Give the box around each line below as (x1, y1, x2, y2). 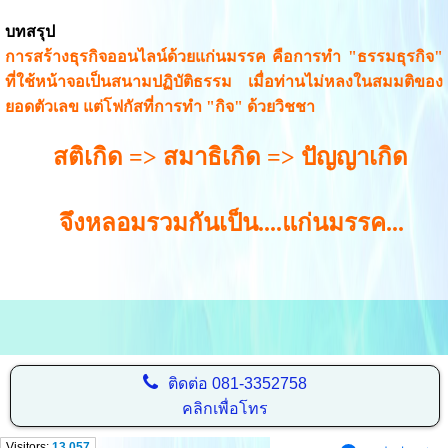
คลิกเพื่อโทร (181, 400, 268, 418)
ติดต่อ (167, 375, 212, 393)
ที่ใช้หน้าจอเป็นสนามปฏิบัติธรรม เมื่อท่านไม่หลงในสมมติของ (4, 73, 444, 91)
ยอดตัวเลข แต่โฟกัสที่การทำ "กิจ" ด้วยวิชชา (4, 98, 319, 116)
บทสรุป (4, 23, 55, 41)
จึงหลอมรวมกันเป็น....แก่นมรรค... (4, 210, 404, 237)
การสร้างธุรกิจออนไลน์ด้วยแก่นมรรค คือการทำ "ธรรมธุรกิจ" (4, 48, 444, 66)
